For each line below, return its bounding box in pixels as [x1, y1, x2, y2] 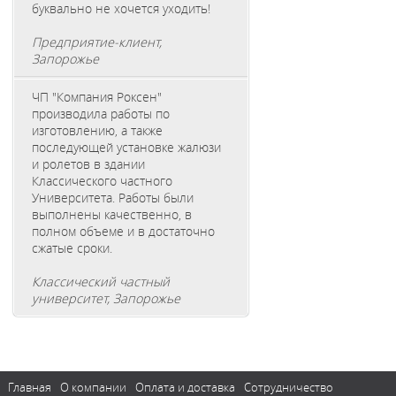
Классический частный [32, 272, 171, 290]
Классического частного [32, 171, 173, 189]
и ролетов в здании [32, 155, 146, 172]
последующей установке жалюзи [32, 138, 222, 156]
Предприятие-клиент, [32, 33, 163, 50]
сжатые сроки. [32, 239, 113, 256]
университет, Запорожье [32, 289, 181, 307]
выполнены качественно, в [32, 205, 193, 223]
